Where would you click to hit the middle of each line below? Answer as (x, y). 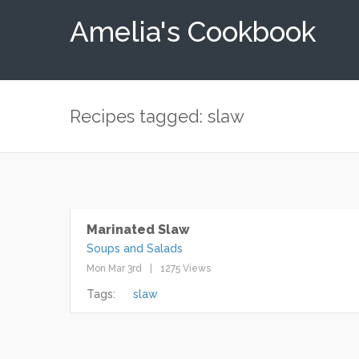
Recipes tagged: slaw (157, 116)
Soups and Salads (135, 248)
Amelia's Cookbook (193, 32)
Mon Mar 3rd (114, 268)
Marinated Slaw (138, 230)
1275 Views (186, 268)
